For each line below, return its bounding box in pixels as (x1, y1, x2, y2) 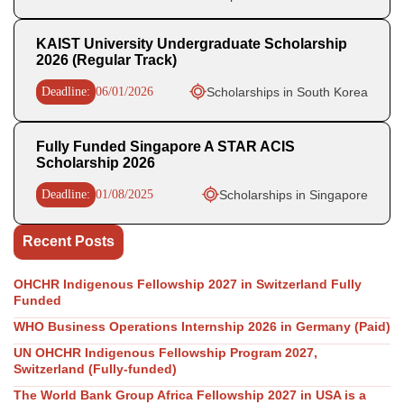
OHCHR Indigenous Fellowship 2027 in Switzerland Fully (14, 276, 362, 291)
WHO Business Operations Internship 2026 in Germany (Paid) (14, 318, 390, 334)
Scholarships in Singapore (219, 187, 368, 202)
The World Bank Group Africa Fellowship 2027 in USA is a (14, 387, 366, 402)
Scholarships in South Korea (207, 84, 368, 99)
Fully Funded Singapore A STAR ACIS (36, 138, 295, 154)
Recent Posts (23, 233, 115, 249)
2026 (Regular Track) (36, 51, 177, 68)
